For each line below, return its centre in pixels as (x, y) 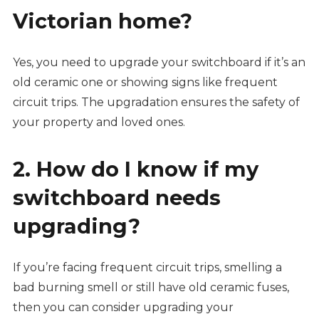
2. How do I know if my (135, 169)
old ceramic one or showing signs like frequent (145, 83)
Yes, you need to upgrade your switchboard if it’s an (159, 63)
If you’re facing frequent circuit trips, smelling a (147, 268)
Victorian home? (102, 21)
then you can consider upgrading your (123, 308)
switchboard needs (116, 198)
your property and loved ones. (100, 122)
